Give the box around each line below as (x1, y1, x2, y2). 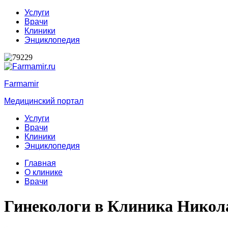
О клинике (24, 168, 63, 177)
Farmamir (4, 79, 39, 88)
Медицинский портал (4, 97, 83, 105)
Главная (24, 159, 56, 167)
